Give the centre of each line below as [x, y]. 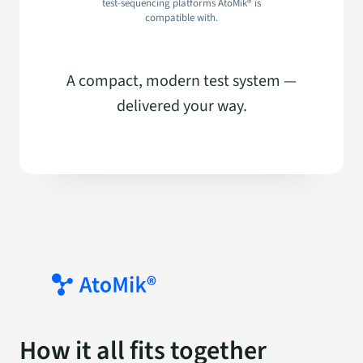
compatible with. [181, 18]
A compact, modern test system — [181, 81]
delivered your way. [181, 107]
